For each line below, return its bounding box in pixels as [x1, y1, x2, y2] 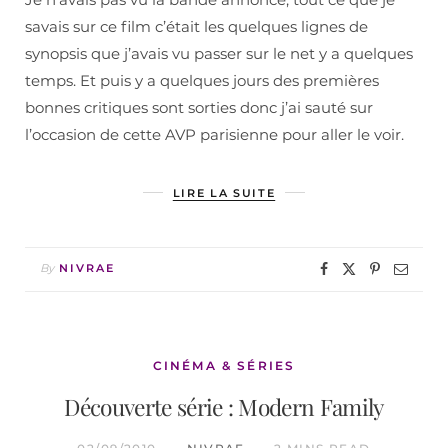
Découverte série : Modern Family [64, 391, 384, 423]
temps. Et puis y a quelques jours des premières [25, 71, 379, 91]
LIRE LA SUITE [172, 186, 276, 201]
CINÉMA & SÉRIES [152, 358, 296, 374]
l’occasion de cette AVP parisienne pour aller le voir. [25, 125, 404, 145]
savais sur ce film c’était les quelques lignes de [25, 17, 368, 37]
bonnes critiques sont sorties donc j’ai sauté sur [25, 98, 373, 118]
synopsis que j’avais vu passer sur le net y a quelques [25, 44, 413, 64]
